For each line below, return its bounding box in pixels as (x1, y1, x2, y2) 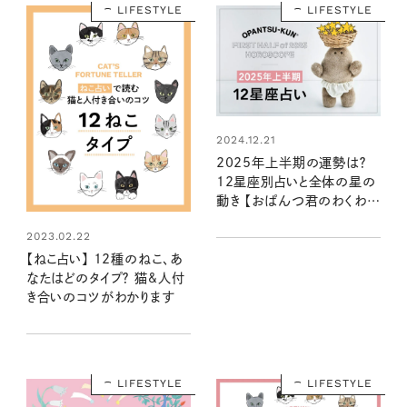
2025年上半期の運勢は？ (215, 156, 367, 170)
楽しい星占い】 (215, 213, 298, 227)
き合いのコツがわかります (25, 291, 174, 304)
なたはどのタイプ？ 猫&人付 (25, 272, 185, 285)
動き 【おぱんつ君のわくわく (215, 194, 377, 208)
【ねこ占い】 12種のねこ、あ (25, 253, 183, 266)
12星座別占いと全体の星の (215, 175, 376, 189)
